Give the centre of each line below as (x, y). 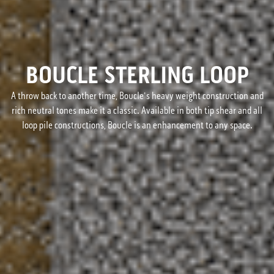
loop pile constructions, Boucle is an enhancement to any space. (137, 125)
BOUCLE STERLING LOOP (137, 76)
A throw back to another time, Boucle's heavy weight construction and (137, 96)
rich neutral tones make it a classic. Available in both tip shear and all (137, 111)
